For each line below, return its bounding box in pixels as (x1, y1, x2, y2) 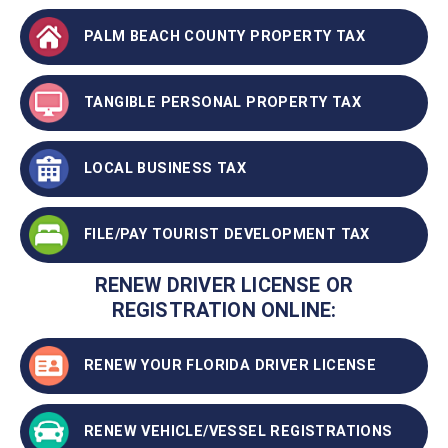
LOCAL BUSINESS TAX (84, 160, 247, 178)
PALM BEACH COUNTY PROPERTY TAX (84, 28, 365, 46)
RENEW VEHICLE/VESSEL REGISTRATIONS (84, 423, 393, 441)
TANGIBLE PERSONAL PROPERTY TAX (84, 94, 361, 112)
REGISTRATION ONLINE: (111, 297, 337, 322)
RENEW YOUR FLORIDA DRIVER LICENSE (84, 357, 377, 375)
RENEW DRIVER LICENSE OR (94, 272, 354, 297)
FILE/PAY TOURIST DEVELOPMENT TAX (84, 226, 370, 244)
